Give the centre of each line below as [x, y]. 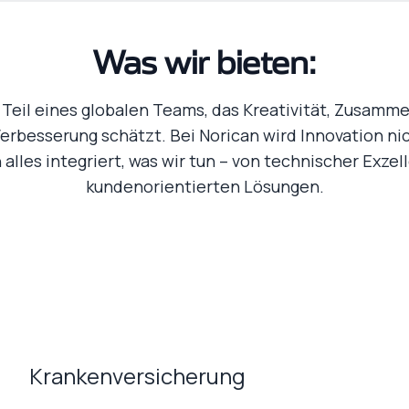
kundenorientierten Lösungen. [204, 186]
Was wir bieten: [204, 64]
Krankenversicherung [137, 376]
